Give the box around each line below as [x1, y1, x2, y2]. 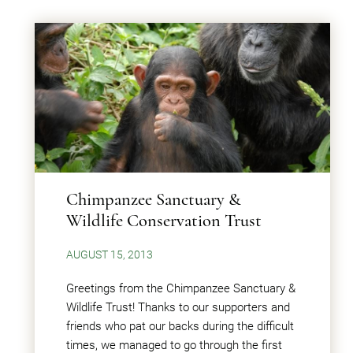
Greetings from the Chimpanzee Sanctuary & [66, 281, 295, 295]
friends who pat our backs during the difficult [66, 319, 294, 333]
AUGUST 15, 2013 [66, 248, 153, 261]
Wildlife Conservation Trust [66, 210, 262, 231]
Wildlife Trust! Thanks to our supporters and [66, 300, 290, 314]
